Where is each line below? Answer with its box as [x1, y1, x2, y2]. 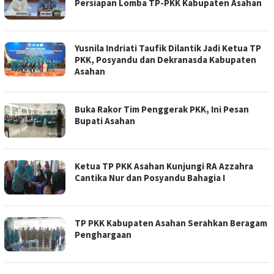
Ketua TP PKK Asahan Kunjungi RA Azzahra [75, 160, 253, 172]
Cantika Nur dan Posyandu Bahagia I [75, 172, 225, 183]
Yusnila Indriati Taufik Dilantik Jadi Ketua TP [75, 42, 261, 54]
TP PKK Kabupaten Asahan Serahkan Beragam [75, 217, 267, 229]
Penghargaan [75, 229, 131, 240]
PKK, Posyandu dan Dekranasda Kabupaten [75, 54, 256, 65]
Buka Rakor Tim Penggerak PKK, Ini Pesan [75, 103, 249, 115]
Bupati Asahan [75, 115, 135, 127]
